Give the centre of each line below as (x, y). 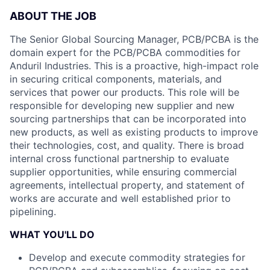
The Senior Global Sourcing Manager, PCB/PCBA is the (134, 39)
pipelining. (33, 212)
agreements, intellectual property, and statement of (127, 185)
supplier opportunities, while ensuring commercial (123, 172)
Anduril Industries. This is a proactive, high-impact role (134, 66)
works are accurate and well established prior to (120, 198)
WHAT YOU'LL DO (52, 234)
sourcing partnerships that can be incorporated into (128, 119)
